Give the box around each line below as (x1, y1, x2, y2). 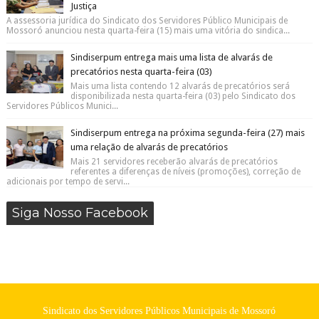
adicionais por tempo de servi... (6, 177, 130, 187)
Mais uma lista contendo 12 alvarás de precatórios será (70, 81, 290, 91)
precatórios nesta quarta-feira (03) (70, 66, 212, 77)
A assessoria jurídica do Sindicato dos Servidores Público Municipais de (6, 16, 288, 26)
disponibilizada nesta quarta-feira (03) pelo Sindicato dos (70, 91, 296, 101)
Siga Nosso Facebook (11, 205, 148, 221)
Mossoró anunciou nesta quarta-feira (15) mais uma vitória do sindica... (6, 26, 290, 36)
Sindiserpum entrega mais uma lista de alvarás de (70, 52, 273, 63)
